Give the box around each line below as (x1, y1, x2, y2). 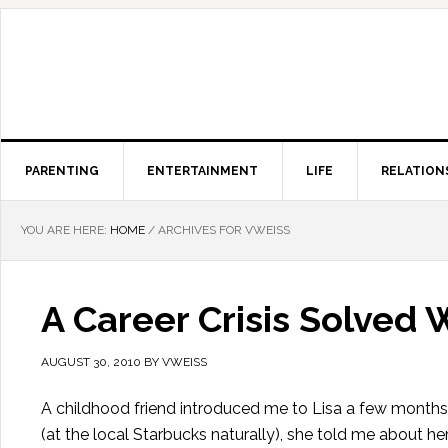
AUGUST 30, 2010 (41, 355, 141, 369)
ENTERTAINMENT (147, 164, 258, 178)
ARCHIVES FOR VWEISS (155, 223, 290, 237)
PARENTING (25, 164, 99, 178)
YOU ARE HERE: (21, 223, 110, 237)
